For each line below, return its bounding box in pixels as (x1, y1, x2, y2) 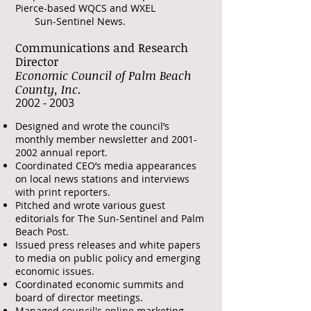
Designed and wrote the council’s (15, 119, 169, 133)
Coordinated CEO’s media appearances (15, 159, 196, 172)
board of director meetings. (15, 291, 143, 304)
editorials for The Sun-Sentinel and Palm (15, 212, 204, 225)
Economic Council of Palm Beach (15, 67, 191, 83)
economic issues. (15, 264, 94, 278)
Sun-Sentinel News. (15, 15, 126, 28)
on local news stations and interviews (15, 172, 190, 185)
